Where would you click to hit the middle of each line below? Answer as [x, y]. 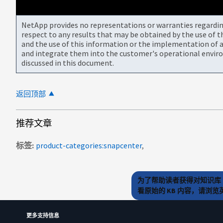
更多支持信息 [43, 216]
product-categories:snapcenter [89, 145]
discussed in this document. [68, 62]
